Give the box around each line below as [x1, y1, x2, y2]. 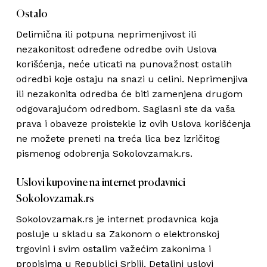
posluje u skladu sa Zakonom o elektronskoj [15, 228, 219, 240]
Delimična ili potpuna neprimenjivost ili [15, 29, 196, 40]
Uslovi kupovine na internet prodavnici [15, 178, 185, 188]
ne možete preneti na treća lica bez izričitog [15, 133, 220, 144]
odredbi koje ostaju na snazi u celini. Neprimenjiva [15, 73, 248, 85]
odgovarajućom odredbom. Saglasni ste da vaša [15, 103, 235, 114]
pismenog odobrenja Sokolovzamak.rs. [15, 148, 193, 159]
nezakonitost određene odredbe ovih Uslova [15, 44, 217, 55]
